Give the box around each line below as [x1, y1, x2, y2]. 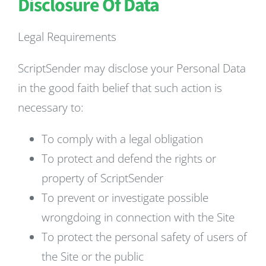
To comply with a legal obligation [42, 131, 203, 147]
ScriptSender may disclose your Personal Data [18, 61, 246, 76]
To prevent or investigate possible [42, 190, 208, 205]
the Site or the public [42, 249, 144, 264]
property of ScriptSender [42, 170, 163, 186]
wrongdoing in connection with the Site [42, 210, 235, 225]
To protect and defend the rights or [42, 151, 216, 166]
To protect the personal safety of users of [42, 229, 247, 245]
